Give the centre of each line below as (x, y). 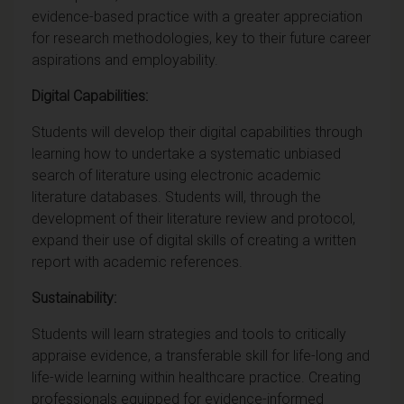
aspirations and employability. (125, 60)
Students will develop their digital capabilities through (197, 132)
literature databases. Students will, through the (176, 197)
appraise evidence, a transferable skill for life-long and (201, 355)
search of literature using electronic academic (176, 175)
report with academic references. (137, 262)
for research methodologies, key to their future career (201, 38)
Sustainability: (74, 298)
